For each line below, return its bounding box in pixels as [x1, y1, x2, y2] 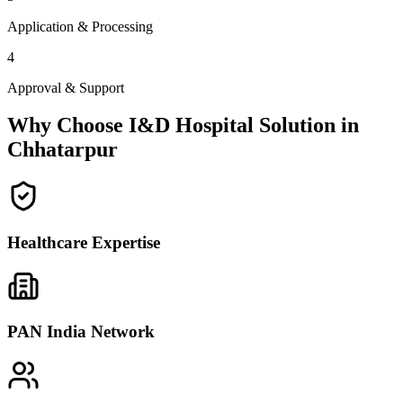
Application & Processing [7, 18, 153, 34]
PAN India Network [7, 322, 155, 342]
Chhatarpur [7, 138, 118, 162]
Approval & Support [7, 79, 124, 95]
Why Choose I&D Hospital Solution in [7, 113, 359, 138]
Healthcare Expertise [7, 233, 160, 253]
